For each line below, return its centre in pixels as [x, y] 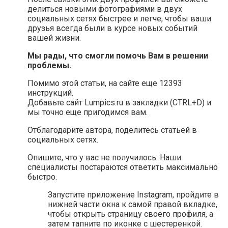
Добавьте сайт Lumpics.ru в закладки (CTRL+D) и [119, 103]
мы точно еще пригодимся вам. [88, 112]
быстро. [42, 177]
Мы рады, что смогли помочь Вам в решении [118, 56]
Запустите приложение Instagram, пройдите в [133, 195]
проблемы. [49, 66]
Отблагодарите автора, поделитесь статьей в [112, 130]
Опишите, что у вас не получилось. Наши [104, 158]
